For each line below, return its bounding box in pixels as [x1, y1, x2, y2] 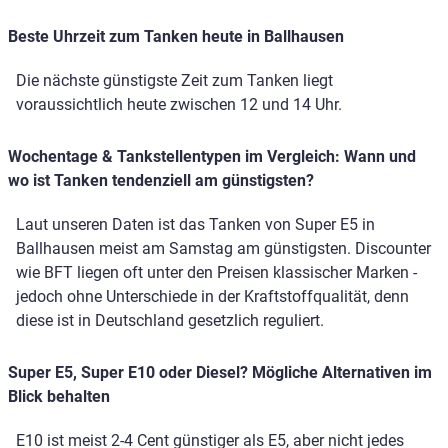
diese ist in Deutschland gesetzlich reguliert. [16, 311, 324, 331]
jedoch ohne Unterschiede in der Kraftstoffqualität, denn [16, 287, 409, 307]
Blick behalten [8, 387, 110, 407]
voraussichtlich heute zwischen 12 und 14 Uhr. [16, 95, 342, 115]
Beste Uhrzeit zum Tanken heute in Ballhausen [8, 27, 344, 47]
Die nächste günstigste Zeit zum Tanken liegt [16, 71, 333, 91]
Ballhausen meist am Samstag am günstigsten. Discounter [16, 239, 431, 259]
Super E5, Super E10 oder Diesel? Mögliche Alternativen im [8, 363, 432, 383]
